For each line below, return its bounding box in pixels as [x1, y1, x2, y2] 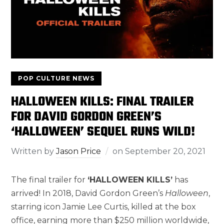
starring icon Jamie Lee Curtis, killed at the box [11, 202, 196, 212]
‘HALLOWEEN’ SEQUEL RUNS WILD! [11, 122, 195, 142]
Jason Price [56, 146, 101, 156]
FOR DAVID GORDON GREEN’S [11, 107, 162, 127]
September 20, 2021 [125, 146, 206, 156]
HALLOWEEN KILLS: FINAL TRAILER [11, 92, 194, 112]
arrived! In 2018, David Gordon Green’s [11, 188, 165, 198]
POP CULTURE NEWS [18, 74, 95, 82]
